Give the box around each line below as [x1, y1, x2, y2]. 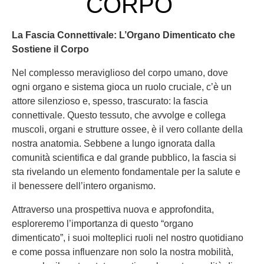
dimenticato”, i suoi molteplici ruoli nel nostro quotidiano [12, 233, 243, 243]
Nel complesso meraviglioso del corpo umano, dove [12, 68, 228, 78]
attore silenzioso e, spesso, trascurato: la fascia [12, 96, 208, 106]
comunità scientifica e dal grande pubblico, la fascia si [12, 153, 236, 163]
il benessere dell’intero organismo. [12, 181, 156, 191]
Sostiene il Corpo [12, 44, 89, 54]
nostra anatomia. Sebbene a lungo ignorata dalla [12, 138, 215, 148]
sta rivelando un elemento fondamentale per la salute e [12, 167, 240, 177]
